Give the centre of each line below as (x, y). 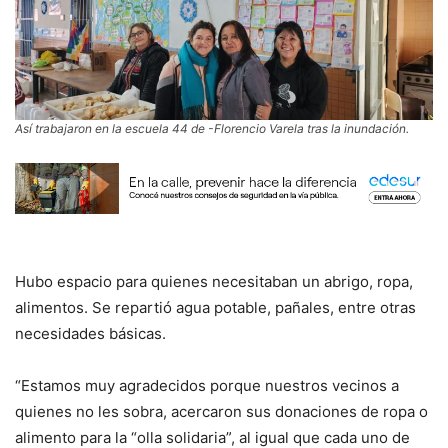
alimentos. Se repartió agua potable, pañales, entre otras (215, 308)
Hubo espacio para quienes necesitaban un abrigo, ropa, (214, 282)
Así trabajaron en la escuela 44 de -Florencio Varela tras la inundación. (212, 128)
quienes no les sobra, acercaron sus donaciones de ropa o (221, 412)
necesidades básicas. (90, 334)
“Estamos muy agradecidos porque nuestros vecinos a (207, 386)
